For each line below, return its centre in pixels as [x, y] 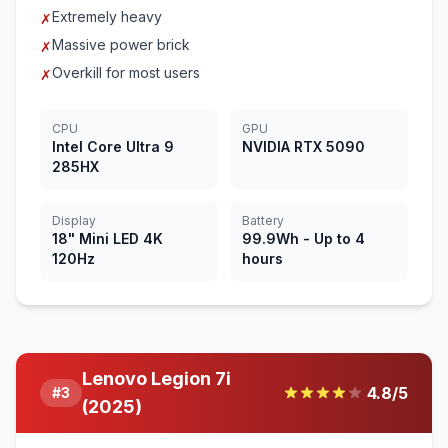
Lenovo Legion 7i [156, 378]
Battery [263, 220]
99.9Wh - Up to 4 [303, 238]
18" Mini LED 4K [107, 238]
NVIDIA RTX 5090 [303, 146]
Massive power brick [121, 44]
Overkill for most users [126, 72]
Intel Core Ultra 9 [113, 146]
